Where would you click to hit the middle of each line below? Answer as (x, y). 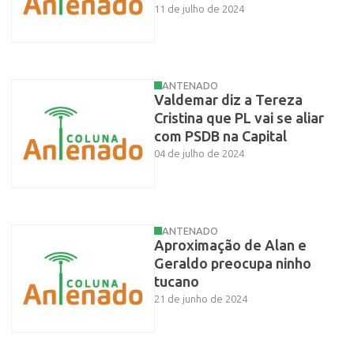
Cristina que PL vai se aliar (239, 119)
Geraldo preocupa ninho (232, 264)
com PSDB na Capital (220, 137)
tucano (176, 282)
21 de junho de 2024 (200, 299)
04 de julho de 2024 (199, 154)
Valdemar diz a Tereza (228, 101)
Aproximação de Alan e (230, 245)
